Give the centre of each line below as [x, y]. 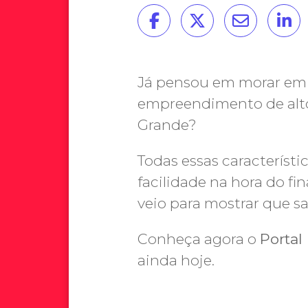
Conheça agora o [199, 239]
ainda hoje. [176, 260]
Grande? [167, 125]
